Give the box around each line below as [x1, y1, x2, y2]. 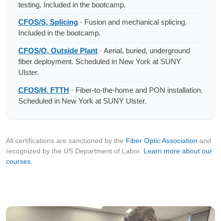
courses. [6, 157, 33, 166]
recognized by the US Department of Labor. [6, 147, 144, 155]
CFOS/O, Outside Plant [18, 47, 98, 55]
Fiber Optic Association [126, 137, 197, 145]
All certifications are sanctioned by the [6, 137, 126, 145]
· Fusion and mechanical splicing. [78, 18, 187, 27]
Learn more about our [144, 147, 212, 155]
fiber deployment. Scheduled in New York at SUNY [18, 58, 181, 66]
